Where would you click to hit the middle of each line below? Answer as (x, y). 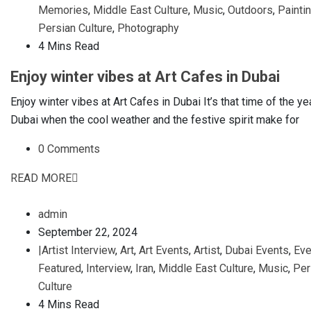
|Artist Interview (77, 250)
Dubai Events (257, 250)
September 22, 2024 (88, 232)
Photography (148, 28)
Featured (60, 268)
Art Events (164, 250)
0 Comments (69, 149)
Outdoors (250, 10)
